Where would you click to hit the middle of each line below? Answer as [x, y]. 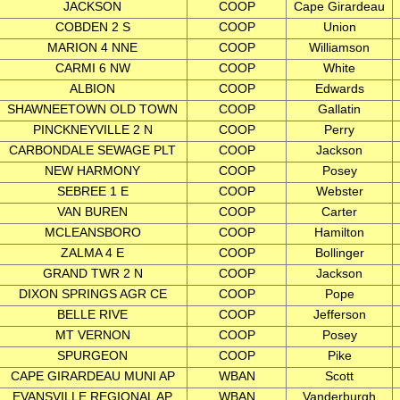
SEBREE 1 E [92, 191]
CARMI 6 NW [92, 68]
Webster [339, 191]
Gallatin [339, 109]
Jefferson [339, 314]
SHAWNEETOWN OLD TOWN [92, 109]
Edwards [339, 88]
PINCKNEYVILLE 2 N [92, 129]
